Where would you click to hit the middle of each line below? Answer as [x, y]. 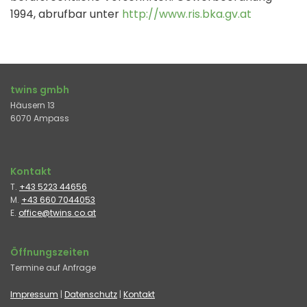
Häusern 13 [33, 106]
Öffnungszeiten [50, 253]
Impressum [34, 295]
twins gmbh [40, 90]
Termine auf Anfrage [53, 268]
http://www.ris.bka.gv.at [187, 14]
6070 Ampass [40, 119]
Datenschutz [91, 295]
